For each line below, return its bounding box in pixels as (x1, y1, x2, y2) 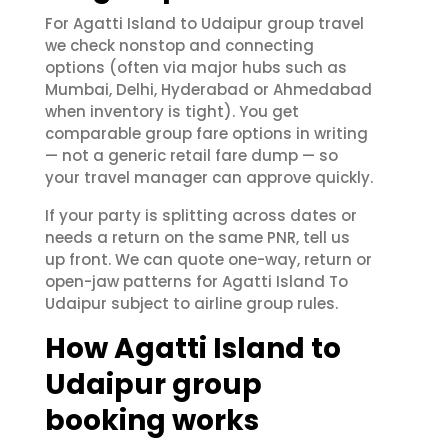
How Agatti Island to (45, 329, 341, 368)
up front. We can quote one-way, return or (45, 249, 372, 270)
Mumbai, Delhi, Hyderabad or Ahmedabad (45, 79, 372, 100)
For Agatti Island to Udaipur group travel (45, 13, 364, 34)
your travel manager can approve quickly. (45, 167, 373, 188)
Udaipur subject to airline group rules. (45, 293, 338, 314)
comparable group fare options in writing (45, 123, 368, 144)
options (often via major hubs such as (45, 57, 347, 78)
